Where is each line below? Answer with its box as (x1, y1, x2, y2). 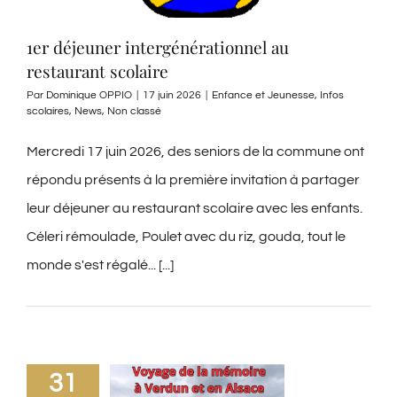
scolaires (27, 105, 69, 118)
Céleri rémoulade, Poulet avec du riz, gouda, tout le (27, 230, 346, 245)
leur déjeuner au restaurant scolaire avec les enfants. (27, 201, 362, 216)
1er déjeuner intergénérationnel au (27, 35, 289, 59)
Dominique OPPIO (46, 90, 132, 102)
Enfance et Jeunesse (212, 90, 315, 102)
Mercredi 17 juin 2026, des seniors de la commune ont (27, 144, 364, 160)
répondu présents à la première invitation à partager (27, 173, 360, 188)
